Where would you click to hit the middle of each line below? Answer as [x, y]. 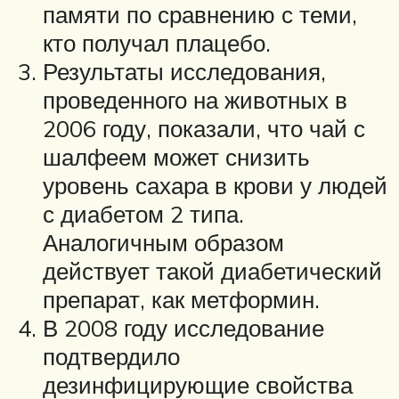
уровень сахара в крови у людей [215, 186]
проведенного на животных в [195, 100]
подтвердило [111, 357]
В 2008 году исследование [183, 328]
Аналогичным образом [163, 243]
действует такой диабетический [212, 271]
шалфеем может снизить [176, 157]
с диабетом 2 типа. [143, 214]
